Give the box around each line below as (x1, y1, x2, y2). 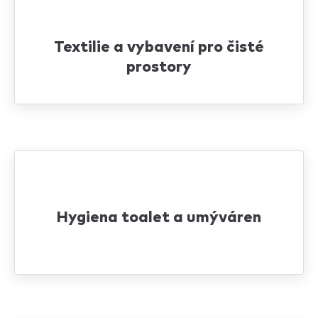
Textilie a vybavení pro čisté (54, 40, 264, 55)
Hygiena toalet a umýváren (57, 210, 261, 226)
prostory (126, 60, 192, 75)
